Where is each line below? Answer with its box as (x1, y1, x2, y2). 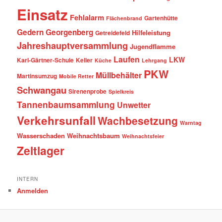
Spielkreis (109, 87, 134, 95)
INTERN (17, 175, 39, 183)
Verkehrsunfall (17, 112, 96, 128)
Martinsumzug (17, 71, 57, 80)
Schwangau (17, 83, 67, 97)
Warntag (180, 118, 202, 126)
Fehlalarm (70, 11, 105, 23)
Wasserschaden (17, 130, 65, 140)
